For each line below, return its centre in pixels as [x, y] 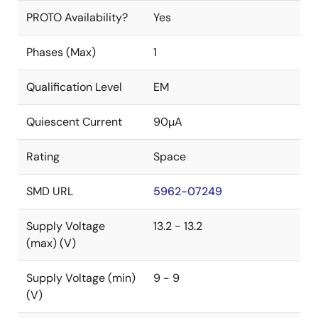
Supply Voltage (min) [81, 278]
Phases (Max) [61, 52]
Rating [43, 157]
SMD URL [50, 191]
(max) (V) [51, 243]
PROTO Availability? [77, 17]
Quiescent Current [74, 122]
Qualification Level [74, 87]
